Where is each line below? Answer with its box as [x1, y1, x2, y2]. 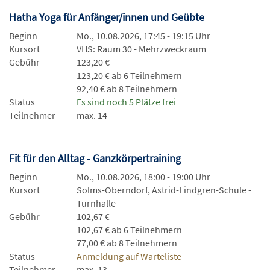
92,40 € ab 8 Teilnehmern [77, 83, 177, 95]
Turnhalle [77, 197, 116, 209]
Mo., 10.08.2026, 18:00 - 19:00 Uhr [77, 171, 210, 183]
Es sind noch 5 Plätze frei [77, 96, 176, 108]
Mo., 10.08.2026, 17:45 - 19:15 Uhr [77, 30, 210, 42]
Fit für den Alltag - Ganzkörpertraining [9, 151, 183, 165]
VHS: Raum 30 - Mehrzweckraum [77, 43, 206, 55]
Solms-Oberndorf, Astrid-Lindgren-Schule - [77, 184, 251, 196]
